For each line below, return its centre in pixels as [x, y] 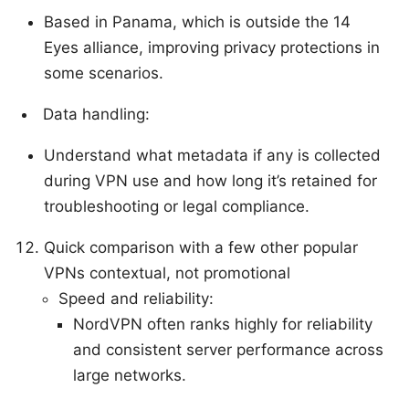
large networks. [130, 376]
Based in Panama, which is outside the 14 [197, 22]
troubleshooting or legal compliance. [177, 207]
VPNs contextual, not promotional [167, 273]
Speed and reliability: [136, 299]
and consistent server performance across [228, 350]
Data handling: [96, 115]
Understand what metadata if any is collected [212, 156]
